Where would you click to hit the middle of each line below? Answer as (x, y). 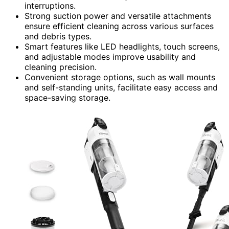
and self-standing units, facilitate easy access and (121, 87)
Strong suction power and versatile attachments (118, 16)
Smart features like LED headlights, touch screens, (122, 46)
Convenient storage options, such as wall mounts (120, 77)
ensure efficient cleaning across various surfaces (119, 26)
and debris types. (58, 36)
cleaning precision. (61, 67)
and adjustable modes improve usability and (110, 56)
